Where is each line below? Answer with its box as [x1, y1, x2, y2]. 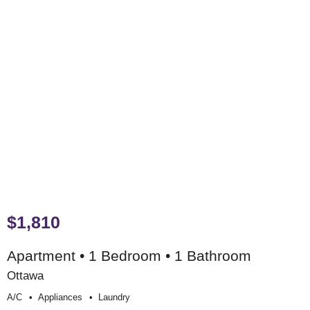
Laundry [98, 291, 130, 302]
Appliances [38, 291, 82, 302]
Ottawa [7, 268, 44, 282]
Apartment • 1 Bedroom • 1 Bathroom [7, 247, 251, 264]
